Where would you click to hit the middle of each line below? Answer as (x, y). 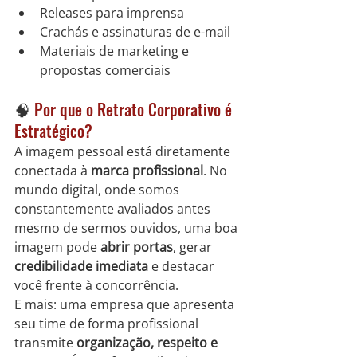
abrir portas (137, 247)
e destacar (183, 267)
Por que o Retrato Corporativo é (135, 110)
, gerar (194, 247)
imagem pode (57, 247)
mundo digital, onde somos (98, 190)
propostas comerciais (105, 71)
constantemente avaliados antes (114, 209)
